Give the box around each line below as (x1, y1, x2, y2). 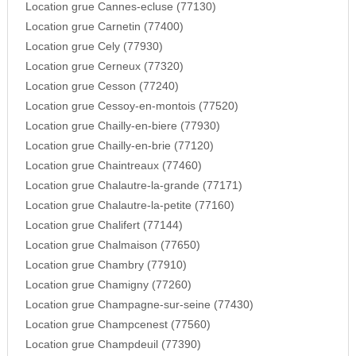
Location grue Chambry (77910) (25, 259, 187, 272)
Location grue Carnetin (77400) (25, 21, 184, 33)
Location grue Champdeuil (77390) (25, 339, 201, 351)
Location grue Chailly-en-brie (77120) (25, 140, 214, 153)
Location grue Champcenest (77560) (25, 319, 211, 331)
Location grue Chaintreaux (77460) (25, 160, 202, 172)
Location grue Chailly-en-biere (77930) (25, 120, 220, 133)
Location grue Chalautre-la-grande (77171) (25, 180, 242, 192)
